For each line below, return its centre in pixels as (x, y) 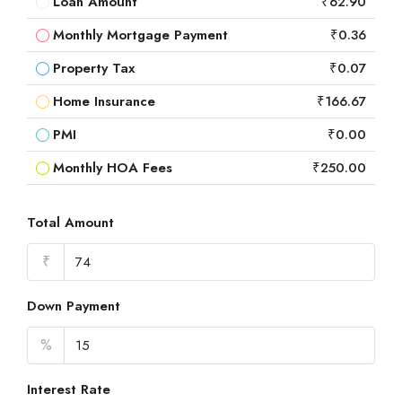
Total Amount (70, 223)
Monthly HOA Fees (113, 168)
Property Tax (94, 69)
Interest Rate (69, 390)
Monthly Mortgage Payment (140, 35)
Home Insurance (104, 102)
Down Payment (74, 306)
